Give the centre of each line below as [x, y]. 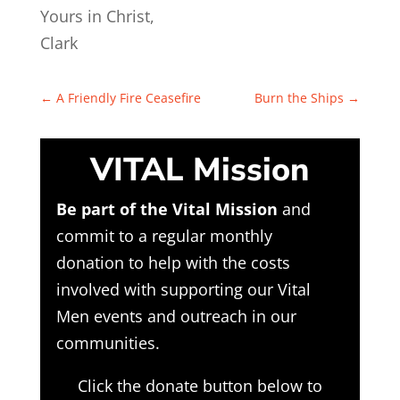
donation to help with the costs [173, 262]
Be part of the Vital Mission [167, 208]
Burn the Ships [300, 98]
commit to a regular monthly [164, 235]
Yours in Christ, [97, 16]
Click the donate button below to [200, 385]
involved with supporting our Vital [183, 289]
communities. [108, 342]
